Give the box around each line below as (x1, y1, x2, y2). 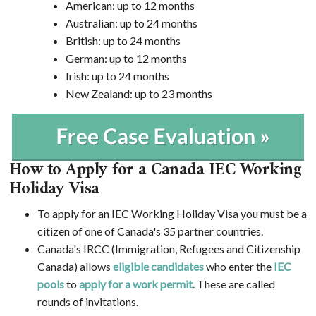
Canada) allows (37, 259, 113, 273)
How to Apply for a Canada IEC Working (8, 154, 301, 185)
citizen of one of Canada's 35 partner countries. (37, 224, 263, 238)
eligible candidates (112, 259, 204, 273)
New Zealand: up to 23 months (65, 86, 212, 100)
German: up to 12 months (65, 51, 187, 65)
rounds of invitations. (37, 294, 138, 308)
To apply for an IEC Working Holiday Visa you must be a (37, 206, 307, 220)
